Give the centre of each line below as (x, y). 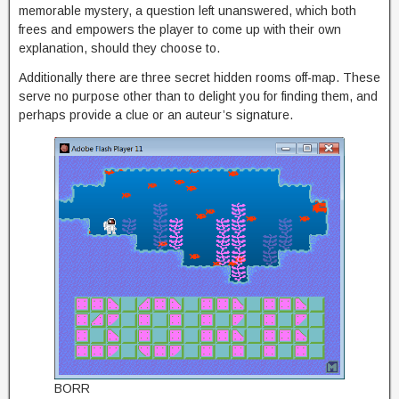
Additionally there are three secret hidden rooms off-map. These (199, 77)
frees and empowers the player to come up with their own (180, 29)
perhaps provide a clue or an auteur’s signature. (156, 114)
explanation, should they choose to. (119, 48)
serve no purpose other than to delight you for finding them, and (198, 96)
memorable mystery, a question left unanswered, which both (187, 10)
